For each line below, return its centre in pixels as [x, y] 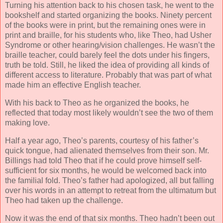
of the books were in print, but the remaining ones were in [105, 25]
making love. [27, 123]
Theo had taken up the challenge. [64, 201]
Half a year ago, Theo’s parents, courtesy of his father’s [102, 141]
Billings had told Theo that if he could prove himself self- [103, 161]
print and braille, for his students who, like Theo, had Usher [108, 35]
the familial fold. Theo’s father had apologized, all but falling [110, 181]
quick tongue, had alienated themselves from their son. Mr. [107, 151]
